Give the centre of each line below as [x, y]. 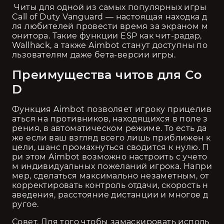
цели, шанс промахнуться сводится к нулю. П [110, 147]
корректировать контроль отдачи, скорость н [110, 185]
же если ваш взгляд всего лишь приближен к [111, 138]
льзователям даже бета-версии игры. [95, 55]
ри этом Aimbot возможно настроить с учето [110, 157]
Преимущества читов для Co [107, 75]
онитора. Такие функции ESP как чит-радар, [107, 36]
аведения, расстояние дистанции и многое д [110, 195]
